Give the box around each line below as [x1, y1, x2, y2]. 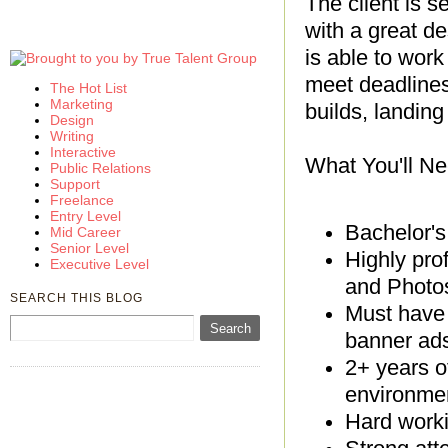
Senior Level [50, 240, 129, 256]
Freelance [50, 192, 114, 208]
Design [50, 112, 94, 128]
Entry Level [50, 208, 121, 224]
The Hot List [50, 80, 127, 96]
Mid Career [50, 224, 121, 240]
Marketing [50, 96, 113, 112]
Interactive [50, 144, 116, 160]
